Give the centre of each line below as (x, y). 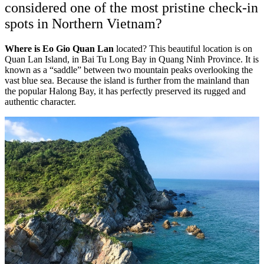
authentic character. (40, 101)
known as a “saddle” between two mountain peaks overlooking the (129, 70)
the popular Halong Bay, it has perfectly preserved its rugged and (125, 91)
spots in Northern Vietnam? (83, 23)
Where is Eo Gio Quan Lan (59, 48)
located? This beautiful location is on (183, 48)
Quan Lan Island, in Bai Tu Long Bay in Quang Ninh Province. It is (132, 59)
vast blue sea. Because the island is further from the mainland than (127, 80)
